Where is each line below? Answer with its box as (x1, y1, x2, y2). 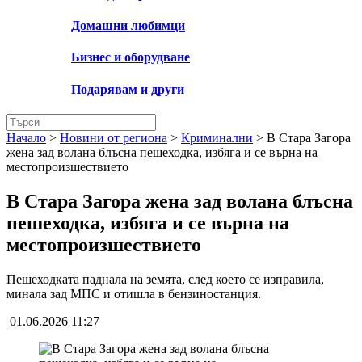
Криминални (181, 130, 253, 145)
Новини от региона (60, 130, 167, 145)
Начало (6, 130, 46, 145)
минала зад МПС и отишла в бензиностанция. (6, 286, 261, 301)
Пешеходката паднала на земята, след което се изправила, (6, 271, 324, 286)
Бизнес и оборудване (71, 50, 190, 65)
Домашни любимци (71, 19, 185, 33)
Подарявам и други (71, 82, 184, 96)
